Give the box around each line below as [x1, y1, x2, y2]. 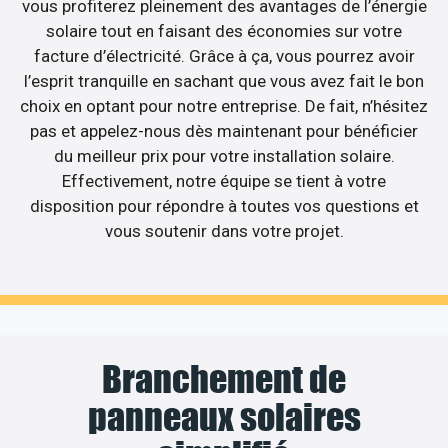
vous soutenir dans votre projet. [104, 221, 344, 242]
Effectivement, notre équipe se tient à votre [62, 171, 386, 192]
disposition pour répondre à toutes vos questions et [29, 196, 419, 217]
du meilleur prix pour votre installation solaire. [53, 146, 395, 167]
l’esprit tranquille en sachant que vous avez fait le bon [24, 71, 424, 92]
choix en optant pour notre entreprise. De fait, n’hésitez [20, 96, 428, 117]
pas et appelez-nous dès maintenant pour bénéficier [30, 121, 418, 142]
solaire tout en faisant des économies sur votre [46, 21, 402, 42]
